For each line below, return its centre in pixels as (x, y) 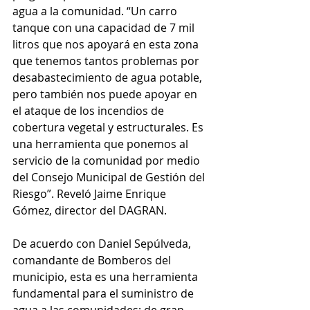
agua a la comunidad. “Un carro (96, 11)
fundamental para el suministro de (104, 294)
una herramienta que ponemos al (102, 144)
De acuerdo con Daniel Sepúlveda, (103, 244)
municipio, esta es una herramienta (107, 277)
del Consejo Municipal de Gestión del (110, 177)
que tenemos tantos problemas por (107, 61)
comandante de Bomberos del (93, 261)
